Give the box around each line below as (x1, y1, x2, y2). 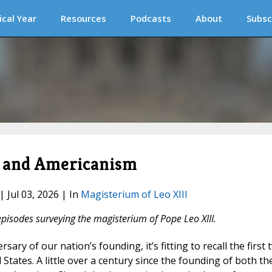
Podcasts (131, 12, 171, 24)
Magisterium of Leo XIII (80, 188, 188, 202)
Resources (61, 12, 106, 24)
